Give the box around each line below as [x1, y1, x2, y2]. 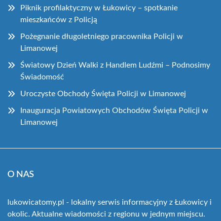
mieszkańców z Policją [20, 15, 97, 24]
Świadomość [20, 73, 64, 81]
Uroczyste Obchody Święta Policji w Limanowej [20, 89, 186, 98]
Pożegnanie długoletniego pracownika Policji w [20, 32, 183, 40]
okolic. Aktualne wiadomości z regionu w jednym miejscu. [7, 210, 205, 218]
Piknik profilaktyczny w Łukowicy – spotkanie [20, 3, 178, 12]
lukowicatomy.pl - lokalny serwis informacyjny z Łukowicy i [7, 198, 212, 206]
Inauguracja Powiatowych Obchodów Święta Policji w [20, 106, 208, 114]
